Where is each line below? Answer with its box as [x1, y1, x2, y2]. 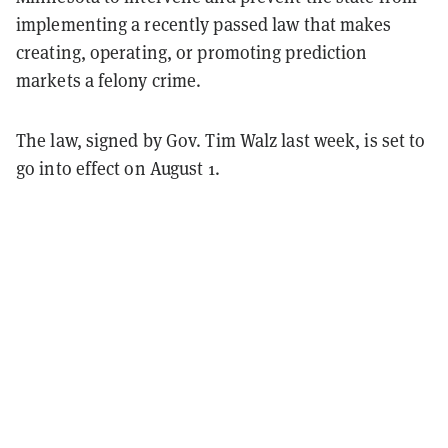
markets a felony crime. [16, 68, 202, 92]
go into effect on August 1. [16, 156, 220, 180]
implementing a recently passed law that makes [16, 12, 392, 36]
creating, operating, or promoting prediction [16, 40, 368, 64]
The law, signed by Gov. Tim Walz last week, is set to [16, 128, 426, 152]
